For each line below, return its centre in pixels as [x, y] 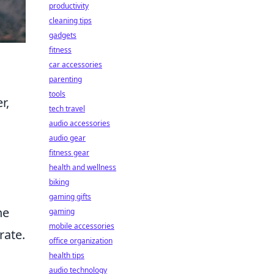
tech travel [67, 109]
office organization [81, 241]
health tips [67, 255]
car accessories [76, 65]
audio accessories [80, 123]
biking [59, 182]
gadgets [63, 35]
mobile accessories [82, 226]
